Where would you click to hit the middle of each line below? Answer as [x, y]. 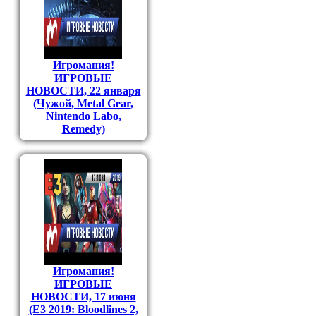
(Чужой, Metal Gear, [83, 103]
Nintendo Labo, [83, 116]
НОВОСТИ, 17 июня [83, 297]
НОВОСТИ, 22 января [83, 91]
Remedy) [83, 129]
